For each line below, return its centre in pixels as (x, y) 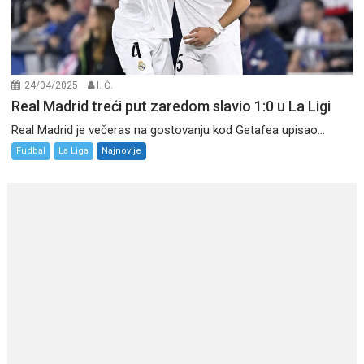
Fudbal (31, 151)
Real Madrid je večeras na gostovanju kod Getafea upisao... (169, 130)
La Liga (74, 151)
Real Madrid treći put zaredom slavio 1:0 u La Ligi (171, 106)
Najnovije (122, 151)
